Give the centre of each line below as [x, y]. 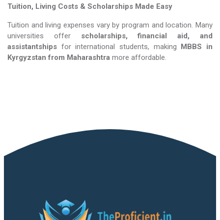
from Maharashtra [79, 57]
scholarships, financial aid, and [147, 36]
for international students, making [119, 47]
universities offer [44, 36]
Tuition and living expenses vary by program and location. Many [110, 25]
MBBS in [197, 47]
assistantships [32, 47]
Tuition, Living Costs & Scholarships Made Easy [90, 6]
